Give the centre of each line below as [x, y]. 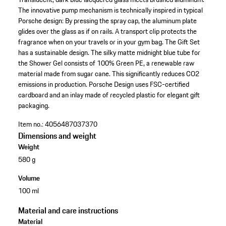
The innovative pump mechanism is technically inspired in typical [110, 10]
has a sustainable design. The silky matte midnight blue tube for [109, 53]
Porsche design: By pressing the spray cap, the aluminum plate [107, 21]
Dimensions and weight [57, 136]
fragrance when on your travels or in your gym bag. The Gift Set [109, 42]
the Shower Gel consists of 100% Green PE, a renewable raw [106, 63]
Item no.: [31, 124]
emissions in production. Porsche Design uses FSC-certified [103, 84]
